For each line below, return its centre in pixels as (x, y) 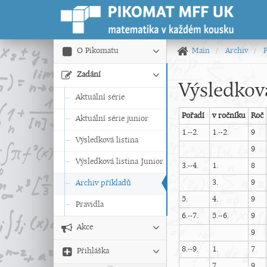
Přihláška (93, 251)
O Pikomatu (98, 51)
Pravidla (90, 205)
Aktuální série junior (112, 119)
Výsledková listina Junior (119, 162)
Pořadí (193, 116)
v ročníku (229, 116)
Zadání (89, 75)
